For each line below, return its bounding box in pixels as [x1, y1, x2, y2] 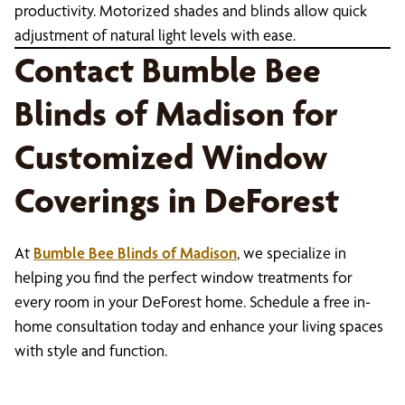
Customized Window [14, 136, 327, 178]
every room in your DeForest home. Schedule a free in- [14, 292, 371, 311]
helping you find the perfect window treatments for [14, 268, 353, 287]
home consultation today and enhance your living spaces [14, 316, 383, 335]
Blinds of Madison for [14, 92, 338, 135]
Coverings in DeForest [14, 179, 339, 221]
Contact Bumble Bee [14, 49, 321, 91]
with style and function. [14, 341, 167, 360]
